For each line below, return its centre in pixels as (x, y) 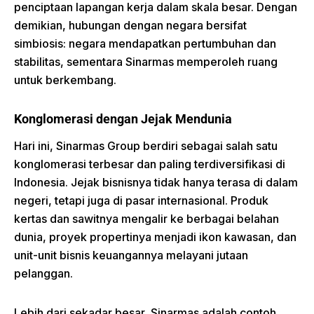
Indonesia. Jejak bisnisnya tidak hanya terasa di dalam (156, 182)
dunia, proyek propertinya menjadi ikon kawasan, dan (155, 237)
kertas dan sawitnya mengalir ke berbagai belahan (146, 219)
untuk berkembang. (65, 80)
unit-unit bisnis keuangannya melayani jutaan (131, 255)
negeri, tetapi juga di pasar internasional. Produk (141, 200)
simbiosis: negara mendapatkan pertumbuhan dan (145, 43)
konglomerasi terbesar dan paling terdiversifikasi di (150, 164)
